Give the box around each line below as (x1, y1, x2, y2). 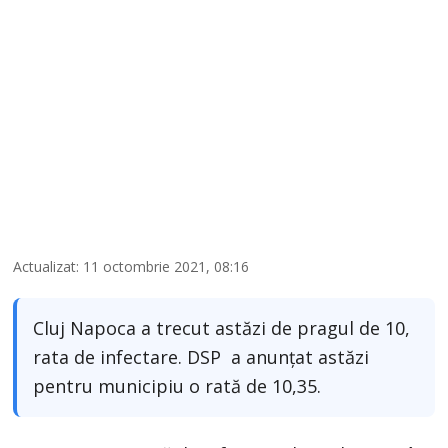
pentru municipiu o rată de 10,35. (33, 373, 322, 398)
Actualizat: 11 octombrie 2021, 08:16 (13, 256, 250, 276)
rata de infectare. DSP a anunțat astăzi (33, 344, 370, 369)
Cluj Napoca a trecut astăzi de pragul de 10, (33, 315, 411, 340)
